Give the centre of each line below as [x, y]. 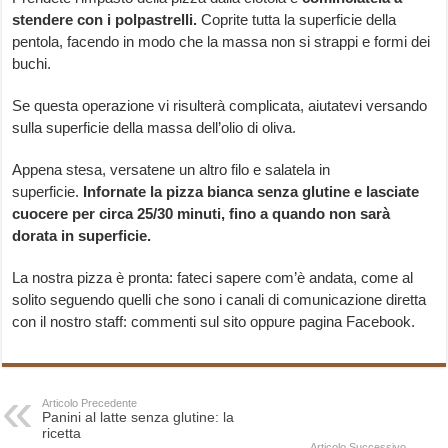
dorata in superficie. [82, 236]
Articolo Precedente [90, 403]
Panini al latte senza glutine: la [138, 417]
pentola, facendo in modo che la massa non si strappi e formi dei [221, 42]
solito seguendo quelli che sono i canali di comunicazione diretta [219, 300]
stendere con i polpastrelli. [105, 20]
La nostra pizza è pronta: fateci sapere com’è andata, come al [213, 278]
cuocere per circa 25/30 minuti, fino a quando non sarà [201, 214]
